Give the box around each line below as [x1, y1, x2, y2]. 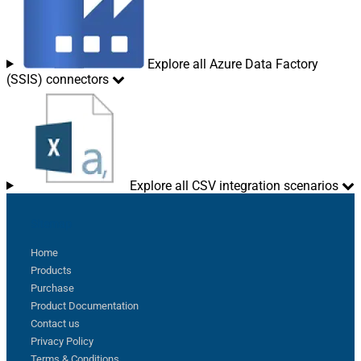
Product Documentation [31, 299, 139, 312]
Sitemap [31, 217, 72, 230]
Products [31, 263, 72, 276]
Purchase [31, 281, 74, 294]
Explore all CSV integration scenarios [129, 177, 338, 193]
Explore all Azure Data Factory [147, 56, 318, 72]
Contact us [31, 317, 80, 330]
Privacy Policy [31, 334, 93, 347]
